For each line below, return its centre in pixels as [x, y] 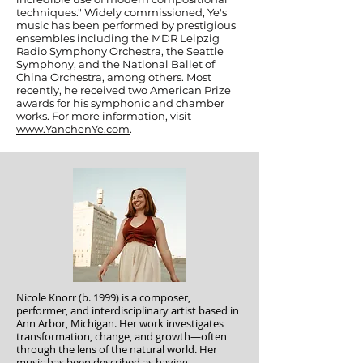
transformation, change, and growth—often [122, 336]
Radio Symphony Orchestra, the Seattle [120, 51]
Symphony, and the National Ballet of [115, 64]
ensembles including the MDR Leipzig [118, 38]
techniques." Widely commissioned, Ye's [122, 12]
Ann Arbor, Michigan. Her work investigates [120, 323]
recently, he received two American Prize [124, 90]
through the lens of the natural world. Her [117, 349]
